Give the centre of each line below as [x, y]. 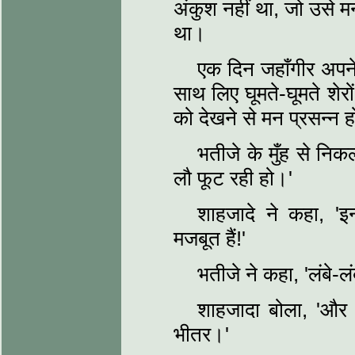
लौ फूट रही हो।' [233, 178]
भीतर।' [201, 334]
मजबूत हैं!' [210, 239]
